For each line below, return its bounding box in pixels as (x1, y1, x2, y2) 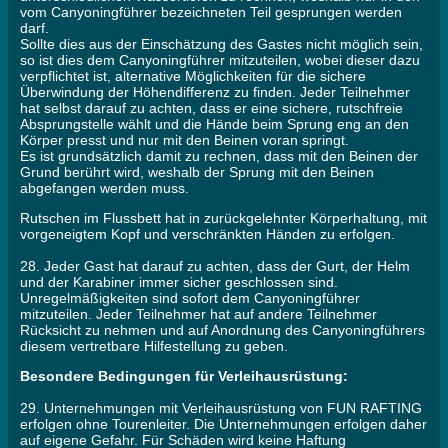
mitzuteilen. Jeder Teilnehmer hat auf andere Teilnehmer (20, 306, 377, 323)
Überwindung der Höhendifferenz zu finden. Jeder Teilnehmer (20, 84, 410, 101)
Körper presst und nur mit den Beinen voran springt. (20, 132, 349, 149)
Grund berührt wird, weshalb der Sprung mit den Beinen (20, 164, 374, 181)
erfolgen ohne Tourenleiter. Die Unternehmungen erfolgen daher (20, 416, 427, 433)
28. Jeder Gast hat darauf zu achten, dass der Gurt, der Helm (20, 258, 410, 275)
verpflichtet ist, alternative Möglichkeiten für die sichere (20, 68, 366, 85)
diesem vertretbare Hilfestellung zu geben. (20, 338, 288, 355)
